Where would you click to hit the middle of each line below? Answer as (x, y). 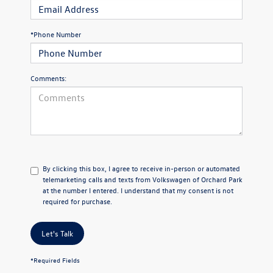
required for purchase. (77, 201)
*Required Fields (55, 260)
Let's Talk (57, 233)
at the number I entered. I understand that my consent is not (138, 190)
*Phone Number (56, 34)
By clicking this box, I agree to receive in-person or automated (141, 168)
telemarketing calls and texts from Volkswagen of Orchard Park (143, 179)
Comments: (48, 78)
